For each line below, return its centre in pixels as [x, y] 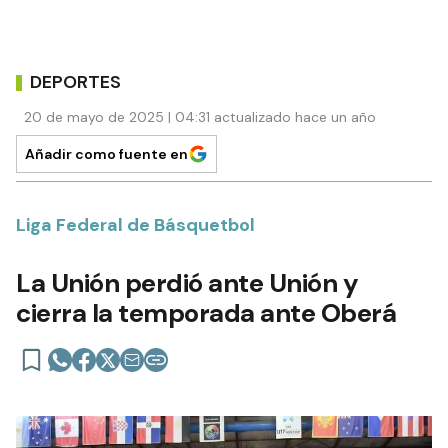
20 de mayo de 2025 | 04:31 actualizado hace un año [200, 117]
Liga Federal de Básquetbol [135, 225]
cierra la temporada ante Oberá [206, 313]
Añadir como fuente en [106, 154]
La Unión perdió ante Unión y [187, 283]
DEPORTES [75, 81]
